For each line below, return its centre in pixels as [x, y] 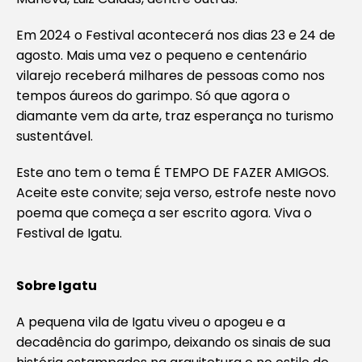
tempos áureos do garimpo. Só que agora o [153, 96]
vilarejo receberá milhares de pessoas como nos [170, 76]
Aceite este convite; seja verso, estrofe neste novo [176, 193]
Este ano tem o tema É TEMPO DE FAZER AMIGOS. [173, 173]
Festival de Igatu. [69, 233]
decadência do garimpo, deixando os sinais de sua [173, 342]
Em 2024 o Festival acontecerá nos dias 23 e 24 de [176, 35]
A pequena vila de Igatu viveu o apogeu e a [151, 322]
